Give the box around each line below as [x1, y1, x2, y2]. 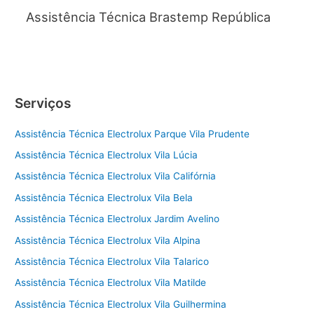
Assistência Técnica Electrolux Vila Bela [15, 191, 193, 203]
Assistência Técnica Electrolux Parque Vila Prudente [15, 128, 250, 139]
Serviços [15, 94, 72, 111]
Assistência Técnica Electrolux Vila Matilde [15, 277, 207, 289]
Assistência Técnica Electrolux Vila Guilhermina [15, 298, 227, 310]
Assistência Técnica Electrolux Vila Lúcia [15, 149, 198, 161]
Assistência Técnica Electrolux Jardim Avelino [15, 213, 220, 225]
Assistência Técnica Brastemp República [25, 8, 271, 25]
